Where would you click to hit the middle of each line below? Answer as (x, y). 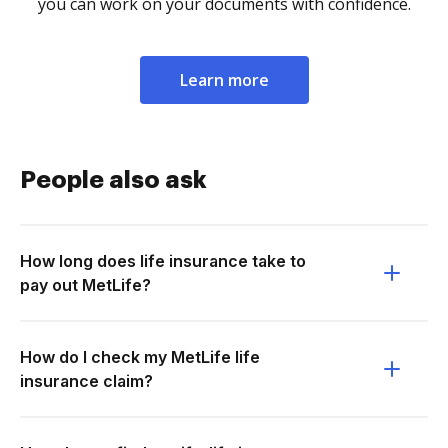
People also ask (113, 180)
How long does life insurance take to (163, 261)
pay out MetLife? (85, 285)
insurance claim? (86, 381)
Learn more (224, 80)
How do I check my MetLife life (140, 357)
